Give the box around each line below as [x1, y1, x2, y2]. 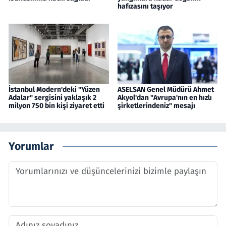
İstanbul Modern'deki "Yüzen [9, 85, 100, 94]
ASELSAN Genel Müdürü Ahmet [117, 85, 214, 94]
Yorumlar [9, 139, 54, 153]
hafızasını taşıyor [117, 2, 173, 11]
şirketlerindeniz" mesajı [117, 101, 195, 110]
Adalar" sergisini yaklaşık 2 [9, 93, 96, 102]
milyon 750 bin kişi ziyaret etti [9, 101, 104, 110]
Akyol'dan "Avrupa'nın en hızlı [117, 93, 212, 102]
